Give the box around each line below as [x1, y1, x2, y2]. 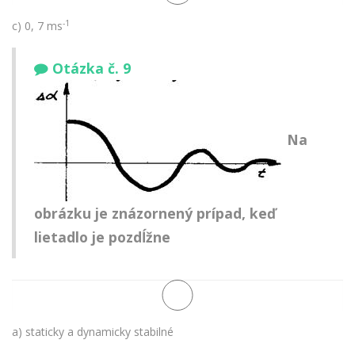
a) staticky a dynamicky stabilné [12, 323, 174, 339]
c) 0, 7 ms [12, 17, 63, 33]
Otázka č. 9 [52, 59, 131, 78]
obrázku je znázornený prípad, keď [34, 204, 276, 223]
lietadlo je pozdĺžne [34, 227, 170, 247]
